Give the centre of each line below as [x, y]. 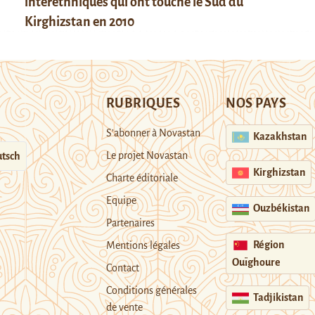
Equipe [121, 200]
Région [269, 244]
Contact [122, 268]
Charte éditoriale [142, 178]
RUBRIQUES [143, 103]
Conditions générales [151, 290]
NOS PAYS [256, 103]
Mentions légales [143, 245]
